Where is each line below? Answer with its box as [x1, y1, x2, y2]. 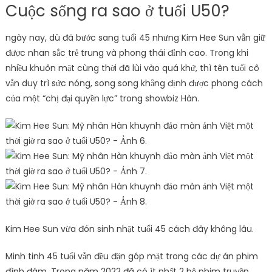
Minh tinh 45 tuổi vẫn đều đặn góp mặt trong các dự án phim [5, 250, 258, 262]
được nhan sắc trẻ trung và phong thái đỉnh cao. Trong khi [5, 46, 248, 59]
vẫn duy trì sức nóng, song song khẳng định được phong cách [5, 76, 263, 89]
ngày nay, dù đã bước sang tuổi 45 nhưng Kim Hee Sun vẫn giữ [5, 31, 265, 44]
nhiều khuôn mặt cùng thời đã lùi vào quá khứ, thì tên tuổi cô [5, 61, 259, 74]
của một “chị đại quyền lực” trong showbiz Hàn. [5, 92, 199, 104]
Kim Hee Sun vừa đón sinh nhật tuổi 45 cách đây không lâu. [5, 222, 254, 235]
